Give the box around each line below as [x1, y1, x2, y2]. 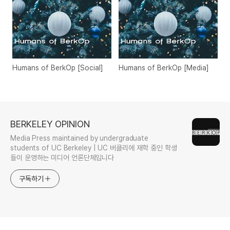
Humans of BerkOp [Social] [12, 64, 103, 72]
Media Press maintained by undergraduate [10, 134, 149, 143]
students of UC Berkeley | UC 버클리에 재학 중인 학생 [10, 144, 177, 152]
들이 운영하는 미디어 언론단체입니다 [10, 154, 114, 162]
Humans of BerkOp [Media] [119, 64, 209, 72]
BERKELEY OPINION [10, 119, 90, 130]
